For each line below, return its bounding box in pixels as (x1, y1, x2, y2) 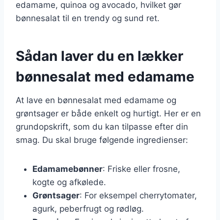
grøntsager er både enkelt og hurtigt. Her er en (16, 108, 201, 118)
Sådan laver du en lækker (16, 47, 183, 64)
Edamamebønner (32, 164, 103, 174)
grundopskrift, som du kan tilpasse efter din (16, 121, 188, 132)
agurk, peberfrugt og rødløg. (32, 203, 144, 214)
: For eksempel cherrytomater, (80, 190, 197, 200)
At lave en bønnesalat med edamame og (16, 95, 176, 105)
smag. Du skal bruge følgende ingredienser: (16, 135, 188, 145)
